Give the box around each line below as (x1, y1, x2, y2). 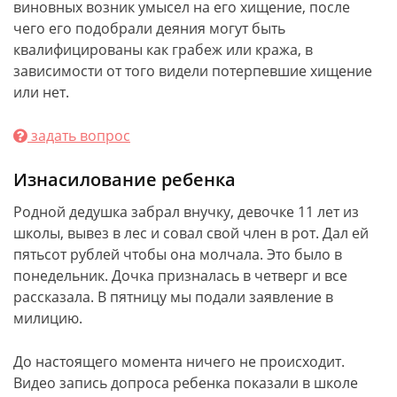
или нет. (13, 82, 69, 102)
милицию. (13, 308, 82, 328)
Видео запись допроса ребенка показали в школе (13, 373, 358, 393)
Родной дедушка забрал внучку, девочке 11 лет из (13, 202, 359, 222)
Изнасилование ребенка (13, 167, 236, 191)
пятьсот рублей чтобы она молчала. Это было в (13, 245, 342, 264)
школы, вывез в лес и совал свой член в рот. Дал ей (13, 223, 369, 243)
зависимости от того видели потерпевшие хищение (13, 61, 372, 81)
